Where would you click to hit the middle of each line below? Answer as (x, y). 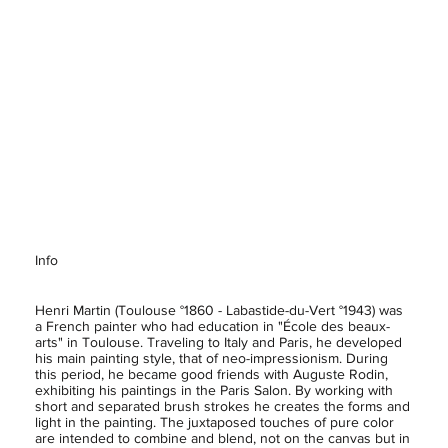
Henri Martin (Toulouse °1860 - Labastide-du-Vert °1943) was (218, 310)
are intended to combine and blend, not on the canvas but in (222, 438)
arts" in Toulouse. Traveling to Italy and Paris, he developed (218, 342)
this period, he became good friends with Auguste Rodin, (211, 374)
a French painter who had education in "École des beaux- (212, 326)
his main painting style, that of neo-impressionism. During (211, 358)
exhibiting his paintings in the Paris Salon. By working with (213, 390)
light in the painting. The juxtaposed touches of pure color (214, 422)
